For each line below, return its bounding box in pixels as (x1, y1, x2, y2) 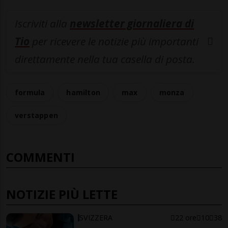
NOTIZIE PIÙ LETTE (6, 185, 118, 203)
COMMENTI (6, 148, 75, 165)
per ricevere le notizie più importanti (30, 34, 198, 48)
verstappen (15, 110, 58, 120)
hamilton (66, 87, 101, 97)
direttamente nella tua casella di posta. (15, 51, 195, 66)
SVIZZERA (79, 212, 113, 222)
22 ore (175, 212, 196, 222)
